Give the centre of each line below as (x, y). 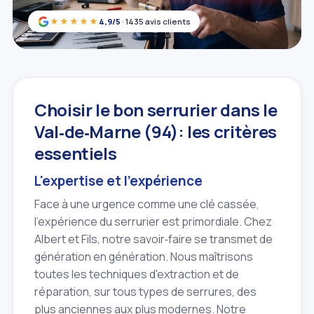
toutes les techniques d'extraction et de (137, 274)
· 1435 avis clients (156, 21)
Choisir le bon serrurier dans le (156, 110)
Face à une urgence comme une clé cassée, (147, 204)
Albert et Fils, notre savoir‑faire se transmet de (153, 239)
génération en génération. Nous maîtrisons (144, 256)
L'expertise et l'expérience (118, 181)
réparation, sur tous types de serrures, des (145, 291)
